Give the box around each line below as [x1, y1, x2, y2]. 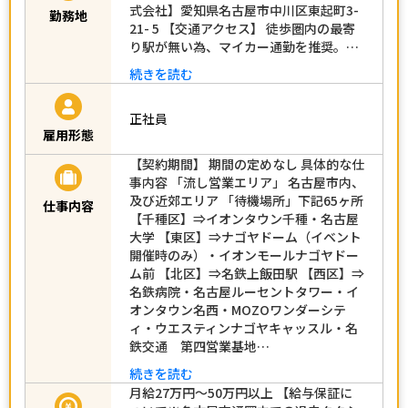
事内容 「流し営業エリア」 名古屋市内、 [129, 172, 364, 191]
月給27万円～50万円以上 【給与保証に [129, 382, 352, 402]
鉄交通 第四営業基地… [129, 336, 270, 355]
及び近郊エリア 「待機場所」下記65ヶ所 [129, 190, 363, 209]
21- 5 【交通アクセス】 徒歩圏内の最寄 [129, 18, 355, 37]
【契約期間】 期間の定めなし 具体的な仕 [129, 154, 364, 173]
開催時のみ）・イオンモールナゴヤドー [129, 245, 359, 264]
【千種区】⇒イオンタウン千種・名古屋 [129, 209, 359, 228]
